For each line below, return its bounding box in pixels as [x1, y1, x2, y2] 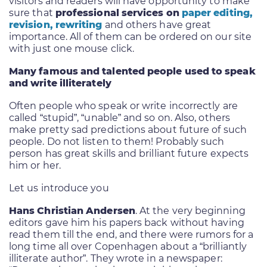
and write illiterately [9, 77, 111, 89]
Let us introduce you [9, 182, 109, 194]
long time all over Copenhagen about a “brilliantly [9, 240, 247, 252]
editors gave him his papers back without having [9, 216, 244, 228]
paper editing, [181, 7, 253, 18]
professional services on [55, 7, 182, 18]
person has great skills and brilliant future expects [9, 147, 249, 159]
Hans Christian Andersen [9, 204, 135, 216]
